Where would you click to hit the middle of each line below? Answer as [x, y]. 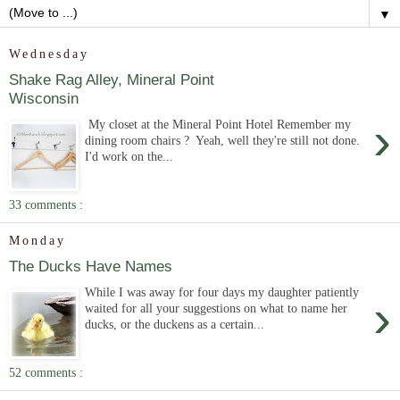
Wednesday [49, 54]
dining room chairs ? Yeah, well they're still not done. [225, 140]
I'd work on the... [129, 156]
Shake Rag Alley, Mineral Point [112, 80]
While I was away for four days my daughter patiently [222, 292]
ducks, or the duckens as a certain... [175, 324]
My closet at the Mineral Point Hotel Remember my [218, 124]
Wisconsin [44, 99]
